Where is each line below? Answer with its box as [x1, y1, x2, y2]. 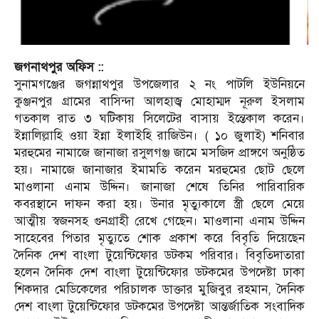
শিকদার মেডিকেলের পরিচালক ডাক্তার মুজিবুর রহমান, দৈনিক [14, 281, 305, 297]
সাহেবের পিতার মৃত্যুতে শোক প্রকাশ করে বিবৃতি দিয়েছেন [14, 230, 305, 246]
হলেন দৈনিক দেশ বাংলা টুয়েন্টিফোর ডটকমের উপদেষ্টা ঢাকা [14, 264, 305, 280]
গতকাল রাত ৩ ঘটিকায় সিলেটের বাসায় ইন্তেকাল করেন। [14, 110, 305, 126]
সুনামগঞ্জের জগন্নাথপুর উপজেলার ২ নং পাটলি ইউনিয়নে [14, 76, 305, 92]
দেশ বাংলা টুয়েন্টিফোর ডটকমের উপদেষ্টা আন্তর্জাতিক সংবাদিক [14, 298, 305, 314]
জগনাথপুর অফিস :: [14, 59, 103, 75]
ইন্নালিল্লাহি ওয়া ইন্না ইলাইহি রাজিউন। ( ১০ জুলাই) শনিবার [14, 127, 305, 143]
